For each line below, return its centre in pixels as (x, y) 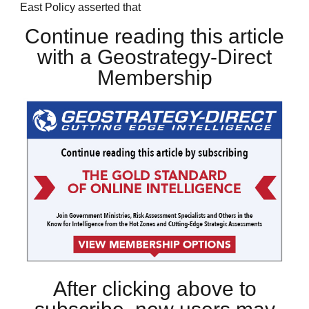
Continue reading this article (154, 36)
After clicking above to (154, 289)
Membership (154, 77)
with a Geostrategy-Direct (154, 57)
